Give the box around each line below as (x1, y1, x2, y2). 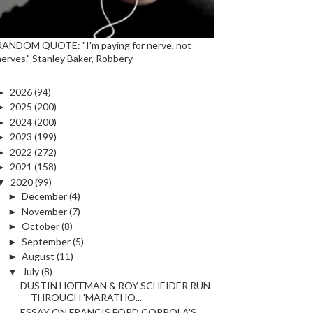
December (21, 190, 67, 203)
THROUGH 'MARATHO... (30, 291, 142, 304)
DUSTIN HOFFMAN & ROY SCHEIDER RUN (20, 279, 210, 292)
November (21, 205, 67, 217)
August (21, 250, 54, 263)
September (21, 235, 71, 247)
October (21, 220, 59, 233)
